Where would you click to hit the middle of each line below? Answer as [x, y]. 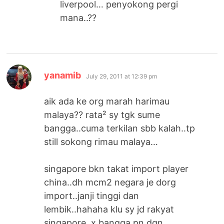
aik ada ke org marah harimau [107, 101]
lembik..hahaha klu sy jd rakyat [109, 209]
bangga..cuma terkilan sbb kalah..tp [120, 128]
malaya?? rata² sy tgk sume [102, 114]
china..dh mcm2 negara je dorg [110, 182]
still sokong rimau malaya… [101, 141]
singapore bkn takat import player [116, 168]
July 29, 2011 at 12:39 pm [122, 76]
